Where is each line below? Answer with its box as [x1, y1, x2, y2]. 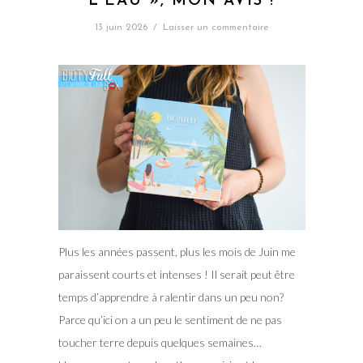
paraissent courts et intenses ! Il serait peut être [58, 267, 295, 281]
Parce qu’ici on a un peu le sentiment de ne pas [58, 312, 282, 327]
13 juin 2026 [94, 23, 147, 33]
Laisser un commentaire [162, 23, 269, 33]
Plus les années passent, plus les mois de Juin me [58, 244, 296, 258]
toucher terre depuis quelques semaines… [58, 335, 262, 349]
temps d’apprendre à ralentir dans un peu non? [58, 289, 284, 304]
